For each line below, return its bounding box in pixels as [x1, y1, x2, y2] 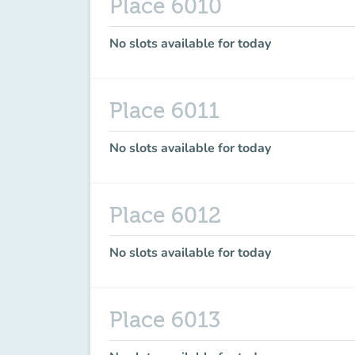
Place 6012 [109, 203, 221, 228]
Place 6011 [109, 98, 219, 124]
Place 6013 [109, 307, 220, 333]
